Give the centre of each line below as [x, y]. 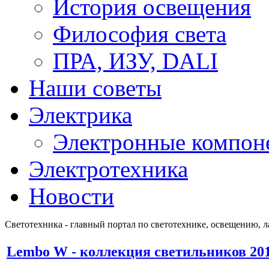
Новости [71, 196]
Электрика [80, 115]
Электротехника [108, 169]
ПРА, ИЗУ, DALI [135, 61]
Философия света [140, 34]
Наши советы [95, 88]
